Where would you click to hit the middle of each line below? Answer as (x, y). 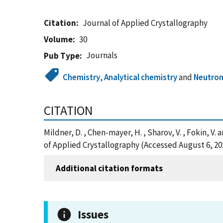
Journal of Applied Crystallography (145, 23)
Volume (58, 39)
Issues (93, 214)
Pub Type (62, 56)
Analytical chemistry (141, 77)
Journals (102, 55)
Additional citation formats (109, 168)
